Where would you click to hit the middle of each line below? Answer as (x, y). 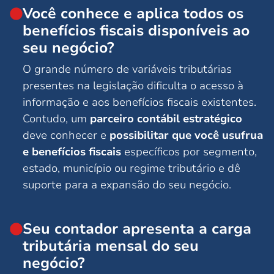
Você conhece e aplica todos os (133, 14)
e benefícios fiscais (72, 152)
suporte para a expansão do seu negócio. (127, 185)
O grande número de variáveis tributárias (127, 69)
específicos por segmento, (189, 152)
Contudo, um (56, 119)
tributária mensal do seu (111, 246)
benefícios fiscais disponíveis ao (136, 31)
